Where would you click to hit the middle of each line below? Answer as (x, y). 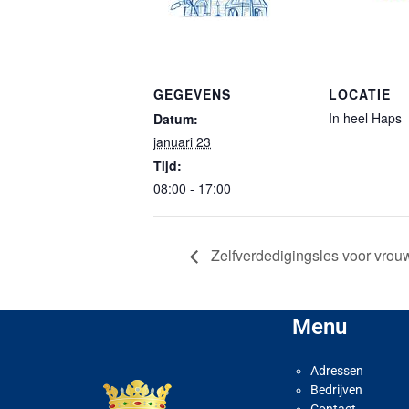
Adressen (337, 371)
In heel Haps (365, 118)
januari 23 (182, 142)
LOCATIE (360, 94)
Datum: (176, 119)
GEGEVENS (192, 94)
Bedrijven (336, 390)
